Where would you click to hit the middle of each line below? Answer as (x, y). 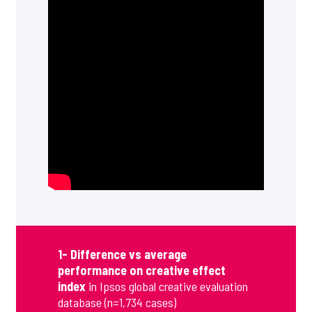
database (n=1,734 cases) (117, 302)
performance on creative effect (142, 270)
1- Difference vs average (122, 254)
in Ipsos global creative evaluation (167, 286)
